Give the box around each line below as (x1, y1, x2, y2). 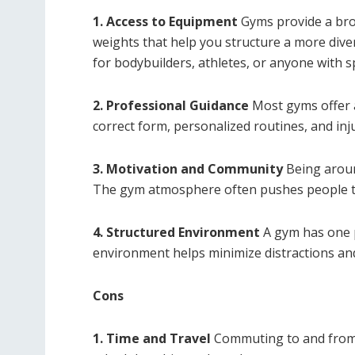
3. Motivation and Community (93, 160, 283, 178)
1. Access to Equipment (93, 13, 238, 31)
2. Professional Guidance (93, 97, 249, 115)
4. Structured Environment (93, 223, 260, 242)
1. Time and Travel (93, 330, 211, 348)
